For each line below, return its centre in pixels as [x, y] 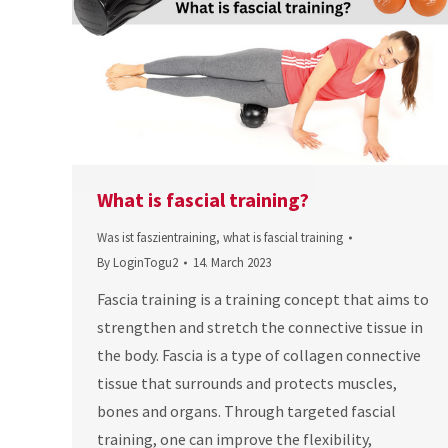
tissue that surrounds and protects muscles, [247, 383]
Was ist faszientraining [156, 238]
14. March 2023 [232, 263]
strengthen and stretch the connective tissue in [260, 327]
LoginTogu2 [145, 263]
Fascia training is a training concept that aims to [263, 299]
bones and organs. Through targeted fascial [246, 411]
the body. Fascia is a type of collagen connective [259, 355]
